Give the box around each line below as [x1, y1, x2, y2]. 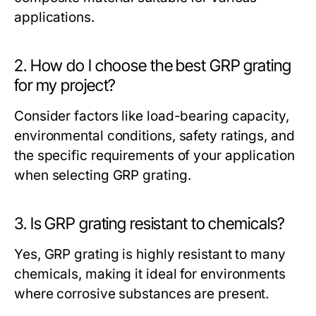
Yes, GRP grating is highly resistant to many [14, 246, 286, 262]
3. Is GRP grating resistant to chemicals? [14, 214, 286, 233]
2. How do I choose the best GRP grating [14, 56, 291, 75]
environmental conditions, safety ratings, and [14, 128, 295, 144]
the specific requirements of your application [14, 147, 295, 164]
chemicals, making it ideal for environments [14, 266, 286, 282]
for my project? [14, 75, 116, 95]
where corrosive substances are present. [14, 286, 269, 302]
